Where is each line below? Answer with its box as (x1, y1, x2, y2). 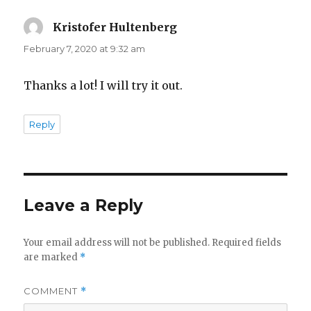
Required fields (212, 237, 282, 249)
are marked (24, 251, 81, 264)
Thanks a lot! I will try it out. (24, 78, 183, 93)
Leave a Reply (24, 196, 144, 216)
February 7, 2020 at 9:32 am (24, 43, 146, 55)
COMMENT (24, 285, 81, 297)
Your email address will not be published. (24, 237, 210, 249)
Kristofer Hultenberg (53, 20, 178, 35)
